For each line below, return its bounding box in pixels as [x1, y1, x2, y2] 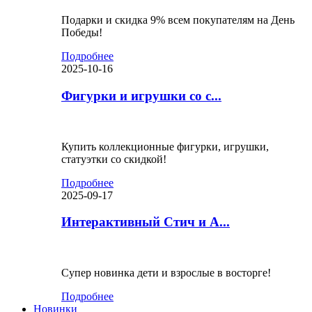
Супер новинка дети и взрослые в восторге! [61, 267, 271, 279]
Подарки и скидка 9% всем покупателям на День [61, 14, 295, 26]
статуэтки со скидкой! [61, 153, 166, 165]
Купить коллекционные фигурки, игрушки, [61, 140, 269, 153]
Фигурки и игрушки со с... [61, 88, 221, 103]
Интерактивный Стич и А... [61, 214, 230, 230]
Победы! [61, 26, 102, 39]
